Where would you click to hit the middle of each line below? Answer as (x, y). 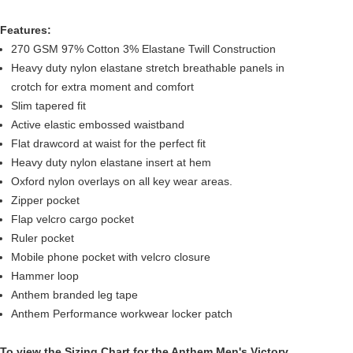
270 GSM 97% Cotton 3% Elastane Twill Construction (143, 49)
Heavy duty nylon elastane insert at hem (111, 162)
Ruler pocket (43, 238)
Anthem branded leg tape (74, 295)
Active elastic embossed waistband (98, 124)
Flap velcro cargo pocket (72, 219)
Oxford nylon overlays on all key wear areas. (122, 181)
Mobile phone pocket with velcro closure (111, 257)
